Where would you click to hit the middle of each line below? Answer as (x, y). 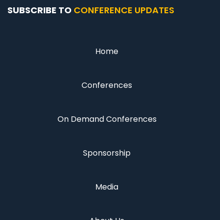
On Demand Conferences (107, 119)
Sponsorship (107, 153)
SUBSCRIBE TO (41, 10)
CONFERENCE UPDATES (124, 10)
